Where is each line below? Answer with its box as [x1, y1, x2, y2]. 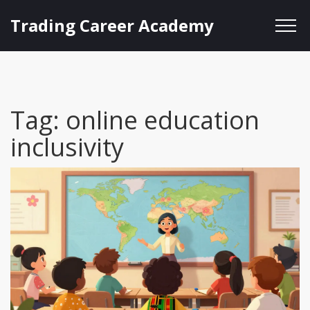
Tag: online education [10, 103, 259, 137]
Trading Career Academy [10, 14, 214, 37]
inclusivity [10, 130, 124, 164]
